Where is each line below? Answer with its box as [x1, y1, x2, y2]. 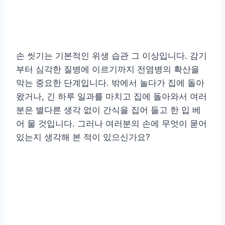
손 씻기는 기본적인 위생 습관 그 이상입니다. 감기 [16, 50, 207, 61]
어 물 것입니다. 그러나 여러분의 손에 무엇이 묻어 [16, 118, 207, 129]
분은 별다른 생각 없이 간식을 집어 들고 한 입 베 [16, 104, 201, 115]
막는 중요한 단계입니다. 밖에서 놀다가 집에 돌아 [16, 77, 204, 88]
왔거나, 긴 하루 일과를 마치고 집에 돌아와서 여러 [16, 91, 207, 101]
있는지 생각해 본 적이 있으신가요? [16, 132, 150, 142]
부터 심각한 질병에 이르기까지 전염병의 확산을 [16, 64, 199, 74]
